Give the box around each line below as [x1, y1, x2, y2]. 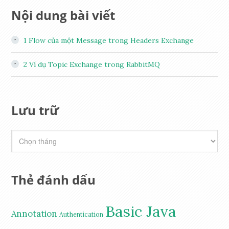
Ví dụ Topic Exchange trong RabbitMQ [27, 60, 161, 70]
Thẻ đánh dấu [11, 171, 96, 189]
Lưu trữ [11, 102, 59, 119]
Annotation [11, 208, 58, 220]
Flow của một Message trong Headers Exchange [27, 36, 194, 45]
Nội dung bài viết [11, 7, 116, 24]
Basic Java [105, 201, 176, 221]
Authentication [59, 211, 104, 219]
